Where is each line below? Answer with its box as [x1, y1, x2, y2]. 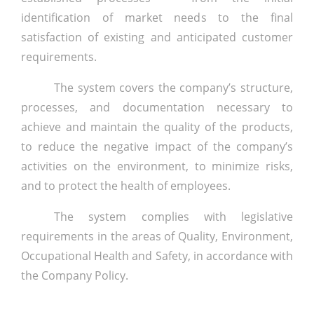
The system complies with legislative [54, 209, 293, 225]
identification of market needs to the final [21, 10, 293, 26]
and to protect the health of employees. [21, 178, 231, 194]
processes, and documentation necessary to [21, 100, 293, 116]
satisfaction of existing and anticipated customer [21, 29, 293, 46]
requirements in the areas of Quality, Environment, [21, 228, 293, 245]
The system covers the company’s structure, [54, 80, 293, 96]
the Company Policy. [21, 268, 128, 284]
